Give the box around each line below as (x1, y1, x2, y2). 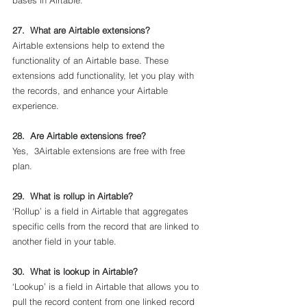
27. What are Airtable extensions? (12, 25, 150, 36)
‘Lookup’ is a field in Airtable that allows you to (12, 281, 201, 292)
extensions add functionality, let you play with (12, 70, 197, 81)
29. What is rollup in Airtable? (12, 191, 133, 201)
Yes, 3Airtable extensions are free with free (12, 145, 188, 156)
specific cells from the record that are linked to (12, 221, 201, 232)
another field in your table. (12, 236, 119, 247)
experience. (12, 100, 59, 111)
